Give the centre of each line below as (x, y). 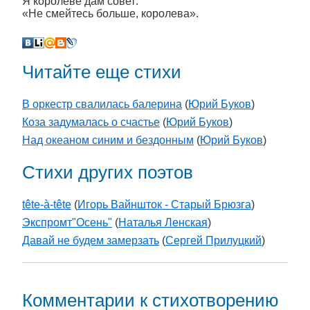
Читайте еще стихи (102, 72)
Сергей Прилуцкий (213, 241)
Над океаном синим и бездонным (108, 140)
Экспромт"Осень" (67, 223)
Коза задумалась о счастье (91, 122)
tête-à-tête (47, 205)
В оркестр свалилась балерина (102, 104)
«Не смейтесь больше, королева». (110, 13)
